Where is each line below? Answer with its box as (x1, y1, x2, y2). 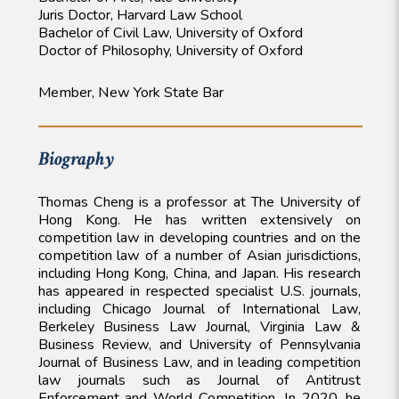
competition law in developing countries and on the (37, 227, 362, 248)
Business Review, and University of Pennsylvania (37, 334, 362, 354)
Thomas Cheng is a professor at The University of (37, 191, 362, 212)
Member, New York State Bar (37, 83, 224, 103)
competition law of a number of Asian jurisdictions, (37, 245, 362, 265)
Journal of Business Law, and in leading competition (37, 352, 362, 372)
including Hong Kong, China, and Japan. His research (37, 263, 362, 283)
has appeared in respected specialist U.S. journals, (37, 281, 362, 301)
